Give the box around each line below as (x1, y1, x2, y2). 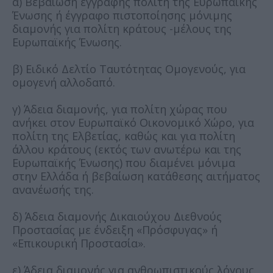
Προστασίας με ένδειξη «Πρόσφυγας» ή (12, 222, 218, 237)
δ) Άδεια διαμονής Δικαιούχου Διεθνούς (12, 208, 222, 224)
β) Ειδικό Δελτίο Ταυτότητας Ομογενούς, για (12, 61, 246, 76)
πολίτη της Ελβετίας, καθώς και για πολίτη (12, 128, 235, 143)
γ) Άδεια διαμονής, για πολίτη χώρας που (12, 101, 227, 116)
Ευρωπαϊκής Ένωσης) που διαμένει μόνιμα (12, 155, 235, 170)
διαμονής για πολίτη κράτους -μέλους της (12, 21, 232, 36)
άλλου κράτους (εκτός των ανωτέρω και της (12, 141, 241, 157)
